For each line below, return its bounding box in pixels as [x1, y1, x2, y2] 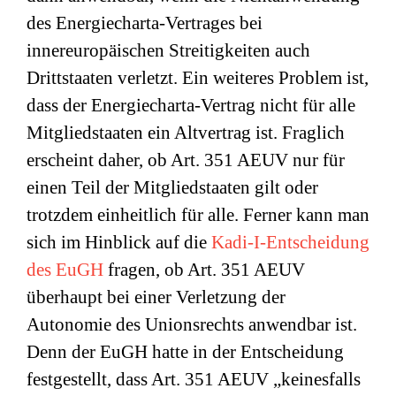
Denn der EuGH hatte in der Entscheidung [27, 341, 344, 362]
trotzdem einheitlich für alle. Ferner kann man [27, 204, 369, 225]
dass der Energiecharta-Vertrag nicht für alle [27, 95, 355, 116]
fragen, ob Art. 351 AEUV [103, 259, 305, 280]
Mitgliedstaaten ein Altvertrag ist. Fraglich [27, 122, 345, 143]
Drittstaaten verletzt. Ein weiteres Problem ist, [27, 67, 369, 88]
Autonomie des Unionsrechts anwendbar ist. [27, 314, 357, 335]
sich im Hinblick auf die [27, 232, 211, 253]
